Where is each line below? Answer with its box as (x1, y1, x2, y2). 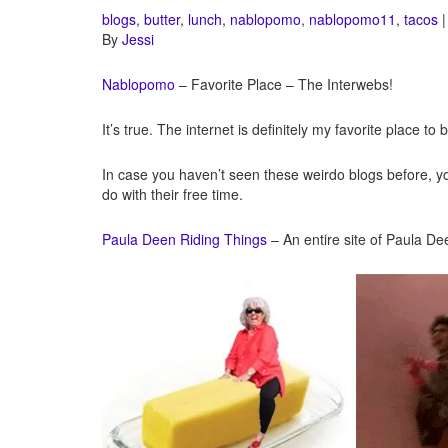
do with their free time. (102, 184, 243, 204)
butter (144, 9, 180, 29)
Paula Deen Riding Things (102, 229, 267, 249)
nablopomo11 (309, 9, 396, 29)
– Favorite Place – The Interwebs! (175, 74, 393, 94)
